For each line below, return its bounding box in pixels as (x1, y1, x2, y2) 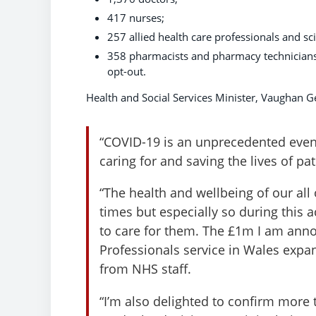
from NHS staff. (99, 260, 191, 278)
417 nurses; (107, 11, 164, 25)
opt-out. (107, 64, 146, 79)
